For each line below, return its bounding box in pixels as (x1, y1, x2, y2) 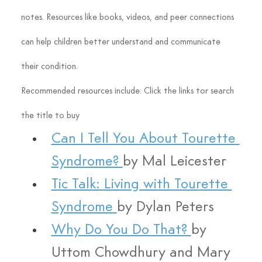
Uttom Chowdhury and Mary (51, 246, 235, 261)
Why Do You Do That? (51, 223, 191, 238)
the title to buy (20, 111, 80, 121)
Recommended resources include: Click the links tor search (20, 87, 236, 96)
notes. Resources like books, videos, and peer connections (20, 13, 236, 23)
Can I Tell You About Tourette (51, 132, 240, 147)
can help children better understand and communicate (20, 37, 223, 47)
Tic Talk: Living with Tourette (51, 177, 232, 192)
